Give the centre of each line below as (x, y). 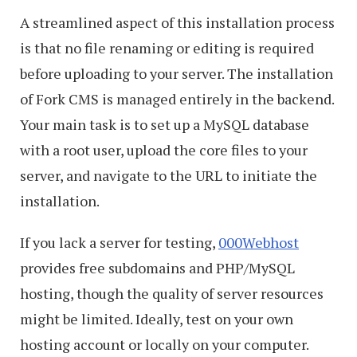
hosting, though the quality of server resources (172, 294)
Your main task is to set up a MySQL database (165, 125)
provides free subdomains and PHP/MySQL (157, 268)
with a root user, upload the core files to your (164, 150)
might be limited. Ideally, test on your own (157, 319)
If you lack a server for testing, (119, 243)
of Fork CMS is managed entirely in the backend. (177, 99)
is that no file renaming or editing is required (167, 48)
